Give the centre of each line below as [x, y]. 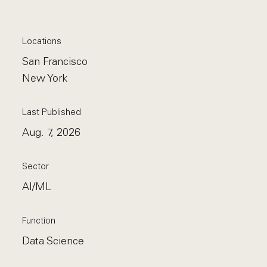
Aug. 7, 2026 [52, 132]
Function [39, 221]
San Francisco [55, 61]
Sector [36, 166]
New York [45, 78]
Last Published [52, 112]
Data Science [53, 241]
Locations [42, 41]
